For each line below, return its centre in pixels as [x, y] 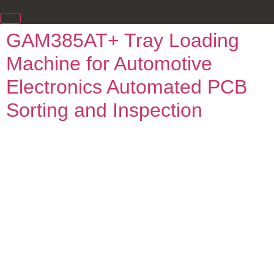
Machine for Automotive [109, 63]
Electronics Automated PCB [127, 87]
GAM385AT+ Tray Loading [123, 40]
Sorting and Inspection [104, 110]
